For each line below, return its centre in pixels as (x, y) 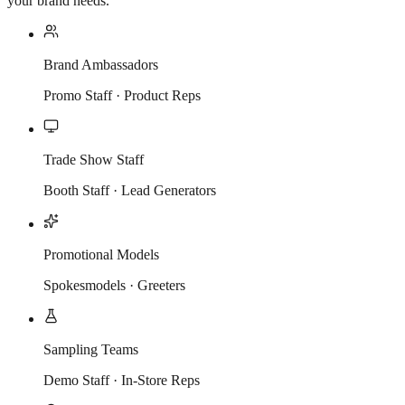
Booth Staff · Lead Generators (130, 190)
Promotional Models (101, 254)
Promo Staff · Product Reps (122, 95)
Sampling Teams (91, 349)
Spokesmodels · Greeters (114, 285)
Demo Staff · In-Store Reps (122, 380)
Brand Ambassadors (101, 64)
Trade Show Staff (94, 159)
